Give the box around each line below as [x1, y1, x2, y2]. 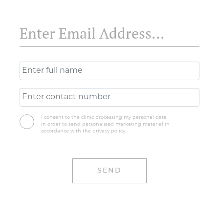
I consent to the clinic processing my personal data [41, 108, 167, 112]
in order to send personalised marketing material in [41, 114, 170, 119]
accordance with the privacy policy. [41, 121, 127, 126]
